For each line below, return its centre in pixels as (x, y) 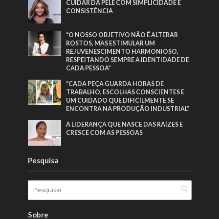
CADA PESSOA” (89, 68)
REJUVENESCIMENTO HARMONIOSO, (122, 52)
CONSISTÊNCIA (90, 11)
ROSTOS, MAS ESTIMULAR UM (111, 44)
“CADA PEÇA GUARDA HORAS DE (115, 84)
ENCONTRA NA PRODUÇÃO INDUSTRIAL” (128, 109)
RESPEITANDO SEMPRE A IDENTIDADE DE (128, 60)
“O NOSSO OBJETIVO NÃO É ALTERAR (122, 35)
